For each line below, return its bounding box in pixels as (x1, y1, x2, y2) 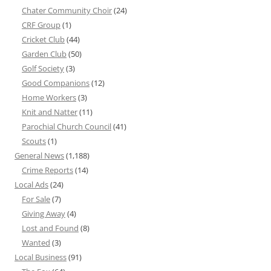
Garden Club (22, 48, 67, 60)
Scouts (22, 135, 46, 147)
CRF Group (22, 19, 60, 31)
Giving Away (22, 208, 65, 220)
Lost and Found (22, 223, 79, 234)
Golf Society (22, 63, 64, 74)
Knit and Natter (22, 106, 77, 118)
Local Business (15, 252, 67, 263)
